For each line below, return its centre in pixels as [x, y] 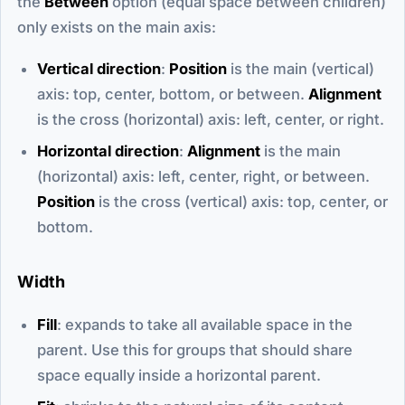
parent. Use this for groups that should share [195, 349]
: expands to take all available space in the [205, 324]
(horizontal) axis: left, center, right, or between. [203, 176]
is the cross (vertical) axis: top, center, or [241, 201]
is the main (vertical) [301, 68]
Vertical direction [99, 68]
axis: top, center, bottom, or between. [173, 94]
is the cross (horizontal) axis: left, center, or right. [211, 119]
